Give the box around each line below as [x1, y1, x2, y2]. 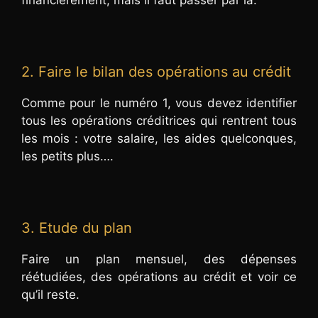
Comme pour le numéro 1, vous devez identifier [21, 95, 297, 110]
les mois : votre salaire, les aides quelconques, [21, 131, 297, 146]
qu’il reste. [21, 287, 79, 302]
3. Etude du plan [21, 219, 132, 236]
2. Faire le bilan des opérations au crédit [21, 62, 291, 80]
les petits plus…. [21, 148, 114, 163]
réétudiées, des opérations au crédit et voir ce [21, 269, 297, 284]
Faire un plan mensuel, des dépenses [21, 251, 297, 266]
